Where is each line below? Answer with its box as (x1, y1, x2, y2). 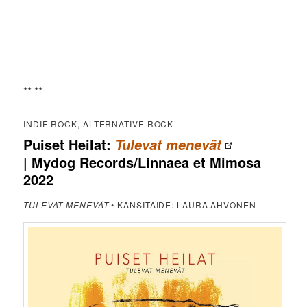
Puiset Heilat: (23, 134, 112, 155)
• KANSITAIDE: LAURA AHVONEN (108, 199, 256, 211)
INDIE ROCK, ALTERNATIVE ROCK (23, 118, 174, 130)
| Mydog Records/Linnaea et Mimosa (23, 152, 262, 173)
